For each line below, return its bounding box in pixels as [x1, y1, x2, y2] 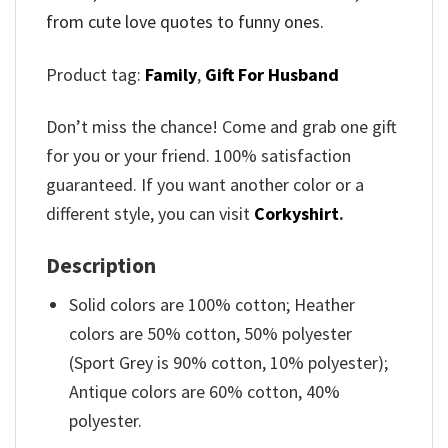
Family [145, 62, 197, 86]
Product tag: [46, 62, 145, 86]
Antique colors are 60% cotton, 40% [69, 380, 341, 404]
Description [46, 251, 156, 279]
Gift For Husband [205, 62, 339, 86]
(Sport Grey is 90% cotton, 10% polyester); [69, 351, 389, 375]
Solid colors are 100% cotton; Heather [69, 293, 356, 317]
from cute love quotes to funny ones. [46, 10, 324, 34]
